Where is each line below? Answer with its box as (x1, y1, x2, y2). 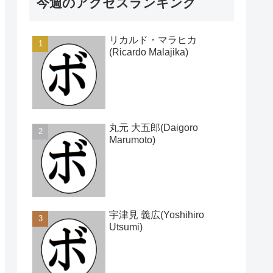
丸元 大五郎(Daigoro (109, 122, 198, 133)
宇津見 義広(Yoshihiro (109, 210, 204, 221)
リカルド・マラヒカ (109, 35, 197, 46)
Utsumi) (109, 222, 143, 233)
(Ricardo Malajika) (109, 47, 188, 58)
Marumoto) (109, 134, 155, 145)
